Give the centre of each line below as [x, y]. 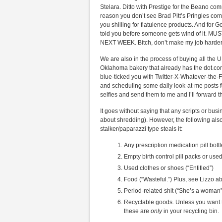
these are [137, 211]
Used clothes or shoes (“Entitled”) [169, 168]
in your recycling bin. [191, 211]
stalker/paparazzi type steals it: [141, 129]
